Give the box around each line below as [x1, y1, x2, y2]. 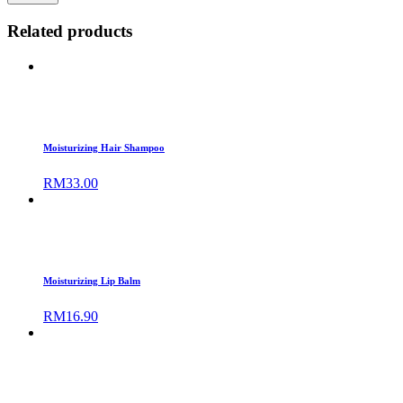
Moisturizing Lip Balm [43, 274, 140, 286]
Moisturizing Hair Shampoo [43, 141, 165, 153]
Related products [7, 22, 132, 41]
